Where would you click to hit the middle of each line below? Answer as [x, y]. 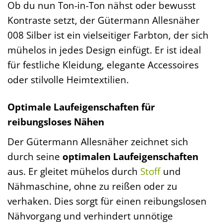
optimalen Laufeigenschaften [130, 156]
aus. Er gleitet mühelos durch [74, 171]
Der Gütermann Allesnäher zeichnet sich [98, 141]
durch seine [35, 156]
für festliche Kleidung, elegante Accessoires [103, 65]
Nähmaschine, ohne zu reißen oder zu [92, 186]
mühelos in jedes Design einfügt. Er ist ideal [104, 50]
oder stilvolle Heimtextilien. [68, 80]
